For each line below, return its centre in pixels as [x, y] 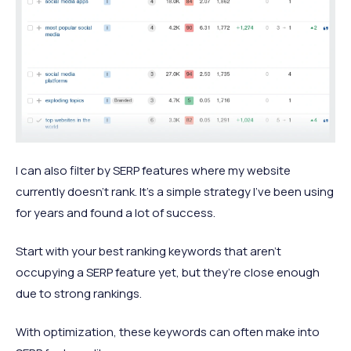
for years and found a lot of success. [116, 213]
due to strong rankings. [79, 294]
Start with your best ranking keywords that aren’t [148, 251]
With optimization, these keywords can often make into [168, 332]
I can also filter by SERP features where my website [153, 171]
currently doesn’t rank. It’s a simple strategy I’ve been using [175, 192]
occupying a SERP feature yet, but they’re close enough [168, 273]
